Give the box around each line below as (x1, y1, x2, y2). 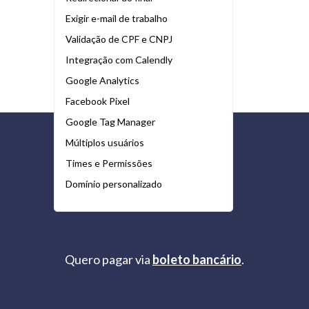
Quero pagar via (65, 252, 152, 268)
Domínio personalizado (66, 178, 164, 190)
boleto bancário (152, 252, 241, 268)
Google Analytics (66, 74, 141, 87)
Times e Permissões (66, 157, 154, 170)
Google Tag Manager (66, 116, 157, 128)
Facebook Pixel (66, 95, 132, 108)
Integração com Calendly (66, 54, 175, 66)
